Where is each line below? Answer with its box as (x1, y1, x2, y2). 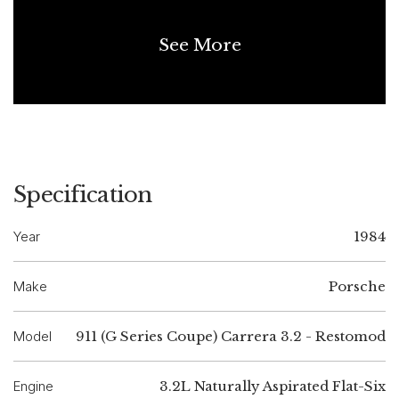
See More (158, 35, 241, 56)
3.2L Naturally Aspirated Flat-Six (159, 377, 386, 395)
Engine (13, 377, 53, 395)
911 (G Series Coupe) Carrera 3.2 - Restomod (76, 327, 386, 345)
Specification (13, 181, 152, 208)
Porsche (329, 277, 386, 295)
